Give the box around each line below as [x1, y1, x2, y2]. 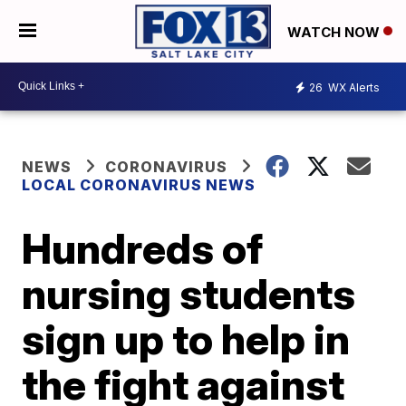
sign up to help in [22, 313, 351, 364]
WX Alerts [325, 81, 380, 95]
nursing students [22, 267, 356, 319]
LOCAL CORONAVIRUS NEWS [22, 175, 256, 194]
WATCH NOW [287, 23, 383, 41]
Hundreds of [22, 222, 264, 274]
